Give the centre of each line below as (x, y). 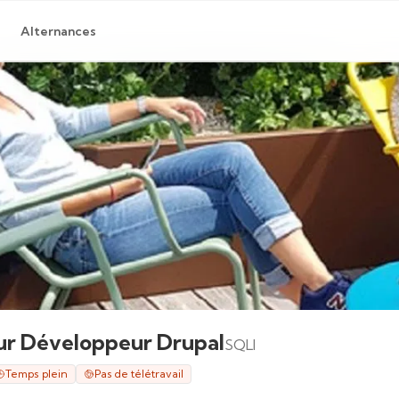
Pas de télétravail (139, 374)
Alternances (58, 31)
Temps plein (37, 374)
